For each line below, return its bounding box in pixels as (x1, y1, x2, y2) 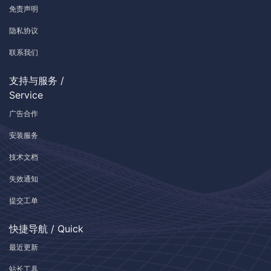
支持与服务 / (9, 74, 64, 87)
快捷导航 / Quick (9, 222, 83, 235)
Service (9, 88, 43, 101)
